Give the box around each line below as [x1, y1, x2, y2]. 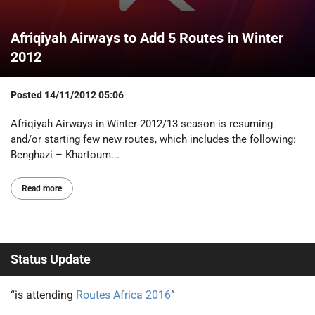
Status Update [11, 252, 91, 266]
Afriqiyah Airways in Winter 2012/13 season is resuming [11, 117, 273, 130]
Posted [11, 89, 44, 101]
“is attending [11, 288, 76, 302]
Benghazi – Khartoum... [11, 148, 120, 161]
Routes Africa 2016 [76, 288, 171, 302]
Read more [22, 184, 62, 193]
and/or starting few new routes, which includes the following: [11, 133, 296, 146]
